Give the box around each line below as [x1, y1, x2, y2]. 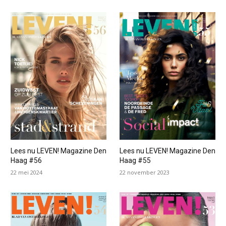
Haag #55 [119, 156, 151, 165]
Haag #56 [10, 156, 42, 165]
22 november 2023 [119, 168, 169, 177]
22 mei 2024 [10, 168, 42, 177]
